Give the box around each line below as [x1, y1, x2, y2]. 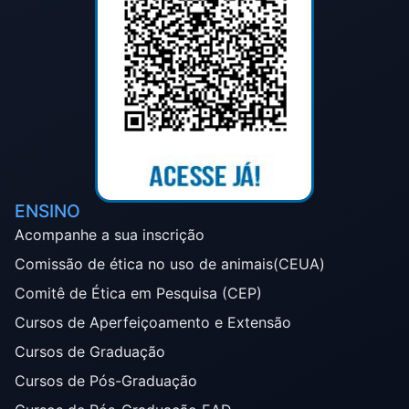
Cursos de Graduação [15, 341, 165, 361]
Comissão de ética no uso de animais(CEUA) [15, 254, 325, 273]
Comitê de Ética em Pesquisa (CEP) [15, 283, 262, 302]
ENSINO [15, 199, 80, 222]
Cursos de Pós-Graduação [15, 371, 197, 390]
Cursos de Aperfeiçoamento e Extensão [15, 312, 291, 331]
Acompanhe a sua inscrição [15, 225, 204, 244]
